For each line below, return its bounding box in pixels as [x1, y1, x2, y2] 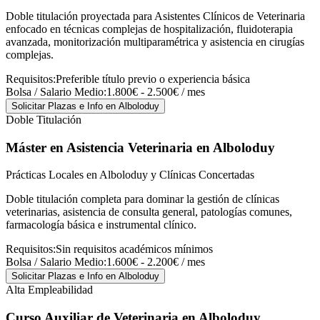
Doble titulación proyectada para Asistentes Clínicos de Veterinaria [6, 10, 305, 22]
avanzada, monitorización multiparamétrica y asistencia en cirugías [6, 36, 304, 48]
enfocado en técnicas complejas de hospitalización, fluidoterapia [6, 23, 293, 35]
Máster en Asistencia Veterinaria [6, 139, 193, 155]
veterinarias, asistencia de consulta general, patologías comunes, [6, 206, 292, 219]
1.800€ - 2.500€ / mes [106, 86, 205, 98]
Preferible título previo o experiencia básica [56, 73, 250, 85]
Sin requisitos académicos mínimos [56, 243, 213, 256]
